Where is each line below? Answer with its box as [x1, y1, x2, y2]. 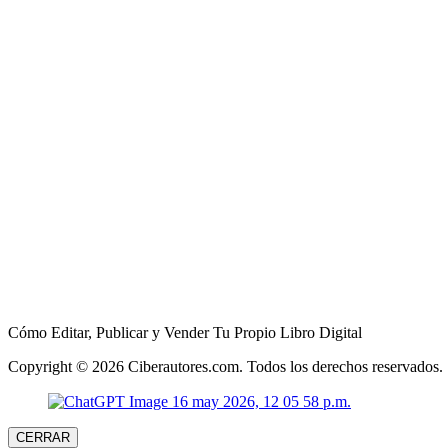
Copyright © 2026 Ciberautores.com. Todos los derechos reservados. [8, 357, 443, 375]
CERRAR [16, 430, 70, 446]
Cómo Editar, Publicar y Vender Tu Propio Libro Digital [8, 323, 362, 341]
